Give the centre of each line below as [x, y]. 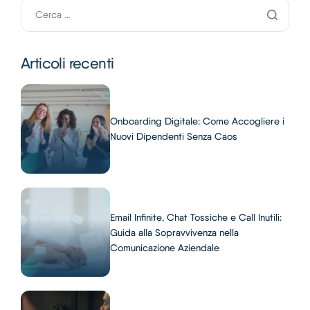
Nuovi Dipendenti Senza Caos [174, 137]
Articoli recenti [67, 63]
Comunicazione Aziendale [165, 247]
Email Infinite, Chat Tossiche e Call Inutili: [196, 217]
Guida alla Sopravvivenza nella [175, 232]
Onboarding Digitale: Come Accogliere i [198, 121]
